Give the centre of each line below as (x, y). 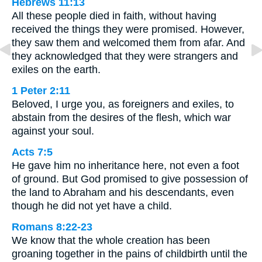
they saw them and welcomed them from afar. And (128, 42)
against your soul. (53, 131)
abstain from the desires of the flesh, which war (121, 117)
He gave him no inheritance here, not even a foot (125, 165)
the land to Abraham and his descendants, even (123, 192)
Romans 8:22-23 (52, 227)
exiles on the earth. (56, 69)
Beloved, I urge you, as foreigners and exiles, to (123, 104)
